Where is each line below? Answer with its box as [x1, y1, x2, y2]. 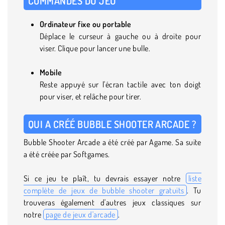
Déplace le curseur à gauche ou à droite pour [40, 31, 201, 41]
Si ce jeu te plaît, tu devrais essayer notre [24, 173, 186, 183]
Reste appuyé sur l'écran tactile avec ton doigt [40, 79, 201, 89]
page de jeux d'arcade [45, 209, 116, 219]
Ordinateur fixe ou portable [40, 19, 132, 29]
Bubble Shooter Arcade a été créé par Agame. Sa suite [24, 137, 201, 147]
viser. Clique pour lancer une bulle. [40, 43, 151, 53]
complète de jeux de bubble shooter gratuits [24, 185, 184, 195]
